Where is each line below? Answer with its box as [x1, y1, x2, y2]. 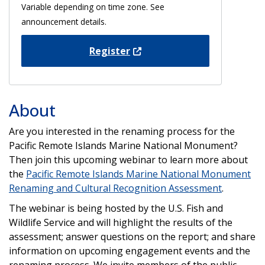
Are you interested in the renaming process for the [9, 124, 235, 138]
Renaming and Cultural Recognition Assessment [9, 181, 222, 195]
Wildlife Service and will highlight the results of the [9, 215, 232, 229]
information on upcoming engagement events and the [9, 244, 250, 257]
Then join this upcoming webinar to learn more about [9, 153, 248, 166]
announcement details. [21, 15, 106, 27]
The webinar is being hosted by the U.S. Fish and [9, 201, 223, 215]
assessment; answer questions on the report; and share [9, 230, 256, 243]
